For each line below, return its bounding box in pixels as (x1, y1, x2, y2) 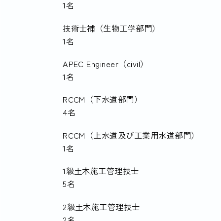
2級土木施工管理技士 (63, 200, 140, 213)
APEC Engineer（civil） (63, 57, 148, 70)
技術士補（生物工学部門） (63, 22, 160, 34)
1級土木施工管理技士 (63, 165, 139, 177)
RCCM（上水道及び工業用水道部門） (63, 129, 199, 141)
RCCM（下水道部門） (63, 93, 143, 106)
